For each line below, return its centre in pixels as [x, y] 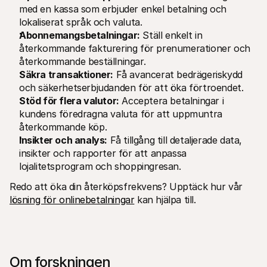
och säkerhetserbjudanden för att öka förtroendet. [133, 87]
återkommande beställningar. [83, 61]
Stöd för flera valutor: [69, 100]
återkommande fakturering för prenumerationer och [135, 48]
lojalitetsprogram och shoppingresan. [100, 166]
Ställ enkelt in [171, 35]
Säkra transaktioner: [66, 74]
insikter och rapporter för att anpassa [103, 153]
